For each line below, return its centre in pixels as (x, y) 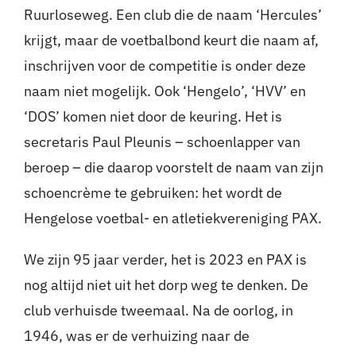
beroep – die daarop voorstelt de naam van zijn (173, 168)
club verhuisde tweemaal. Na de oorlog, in (158, 311)
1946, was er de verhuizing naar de (136, 336)
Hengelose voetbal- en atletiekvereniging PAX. (172, 219)
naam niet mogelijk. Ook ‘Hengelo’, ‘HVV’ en (164, 91)
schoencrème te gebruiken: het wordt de (153, 193)
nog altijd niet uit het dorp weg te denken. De (166, 285)
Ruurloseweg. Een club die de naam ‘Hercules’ (172, 15)
